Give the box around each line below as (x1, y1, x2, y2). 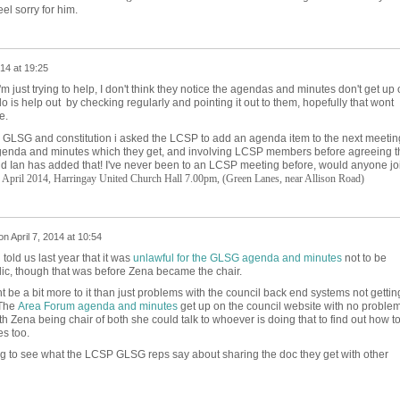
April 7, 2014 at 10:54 (10, 231, 102, 243)
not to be (341, 251, 387, 264)
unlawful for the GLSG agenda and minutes (132, 251, 342, 264)
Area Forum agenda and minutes (17, 300, 178, 313)
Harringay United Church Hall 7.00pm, (53, 171, 222, 185)
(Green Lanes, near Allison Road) (221, 171, 364, 185)
